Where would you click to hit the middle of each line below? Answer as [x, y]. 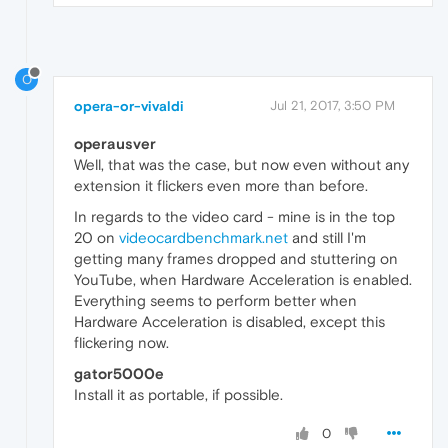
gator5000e [119, 374]
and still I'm [327, 238]
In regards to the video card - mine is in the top [234, 217]
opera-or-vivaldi [129, 106]
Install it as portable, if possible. [178, 395]
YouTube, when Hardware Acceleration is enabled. [243, 280]
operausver [115, 144]
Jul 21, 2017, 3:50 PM [332, 106]
